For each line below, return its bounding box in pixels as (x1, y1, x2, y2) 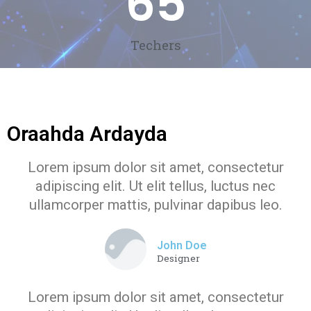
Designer (156, 251, 200, 264)
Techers (130, 35, 181, 53)
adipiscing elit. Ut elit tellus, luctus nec (35, 177, 276, 194)
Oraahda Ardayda (7, 121, 167, 146)
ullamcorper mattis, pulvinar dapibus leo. (28, 196, 283, 213)
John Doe (156, 238, 207, 252)
